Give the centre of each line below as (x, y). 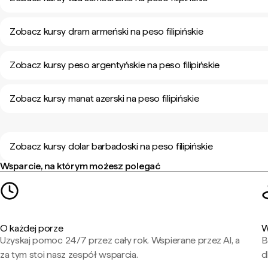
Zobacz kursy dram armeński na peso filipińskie (106, 31)
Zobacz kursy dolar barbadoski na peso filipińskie (111, 146)
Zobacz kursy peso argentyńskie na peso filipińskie (115, 65)
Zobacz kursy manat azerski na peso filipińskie (104, 98)
